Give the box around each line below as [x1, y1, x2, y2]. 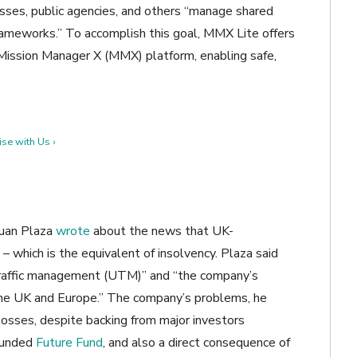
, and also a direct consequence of [103, 334, 290, 352]
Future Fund [36, 334, 103, 352]
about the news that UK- [90, 222, 233, 241]
